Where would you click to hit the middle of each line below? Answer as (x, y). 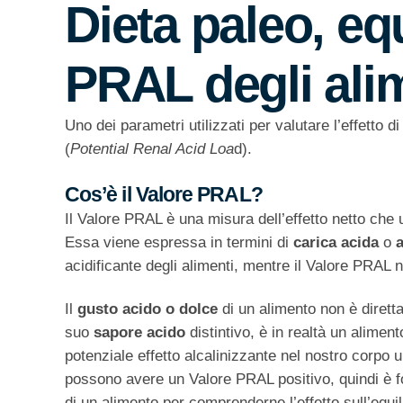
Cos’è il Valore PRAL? (164, 195)
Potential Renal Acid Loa (152, 149)
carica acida (336, 243)
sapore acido (139, 333)
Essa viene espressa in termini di (179, 243)
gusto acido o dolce (145, 309)
